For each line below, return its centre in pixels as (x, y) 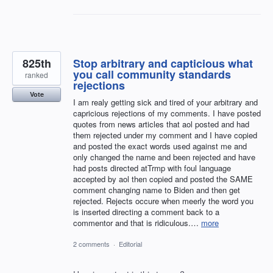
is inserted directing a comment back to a (146, 211)
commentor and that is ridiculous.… (137, 222)
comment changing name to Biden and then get (157, 190)
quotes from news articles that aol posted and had (161, 124)
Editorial (130, 243)
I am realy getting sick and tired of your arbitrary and (165, 102)
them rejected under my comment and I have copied (165, 135)
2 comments (91, 243)
